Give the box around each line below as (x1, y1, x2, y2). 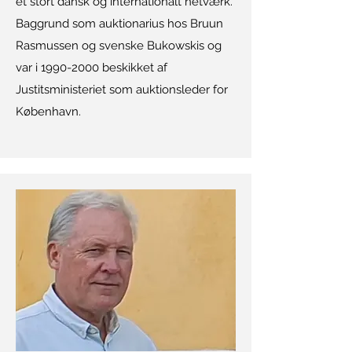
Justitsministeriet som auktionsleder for (16, 82, 228, 97)
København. (16, 104, 81, 119)
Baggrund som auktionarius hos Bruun (16, 16, 223, 31)
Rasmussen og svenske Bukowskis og (16, 38, 222, 53)
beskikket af (99, 60, 167, 75)
